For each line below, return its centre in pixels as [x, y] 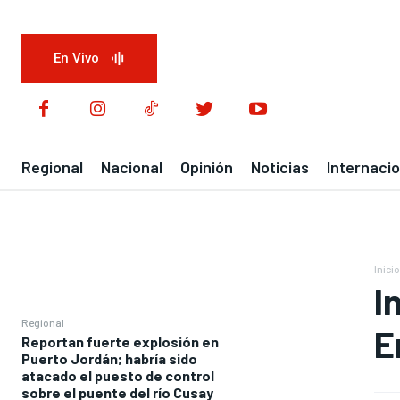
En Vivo [76, 58]
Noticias [280, 167]
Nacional [132, 167]
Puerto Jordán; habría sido [109, 358]
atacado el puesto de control [118, 375]
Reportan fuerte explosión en [120, 341]
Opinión [207, 167]
